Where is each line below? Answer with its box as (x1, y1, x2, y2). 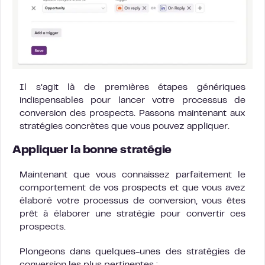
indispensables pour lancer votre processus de (20, 96, 245, 105)
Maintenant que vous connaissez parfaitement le (20, 170, 245, 179)
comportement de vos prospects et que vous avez (20, 183, 245, 192)
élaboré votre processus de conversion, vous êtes (20, 196, 245, 205)
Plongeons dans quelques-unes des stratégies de (20, 247, 245, 256)
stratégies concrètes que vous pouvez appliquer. (20, 122, 230, 131)
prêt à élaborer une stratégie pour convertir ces (20, 209, 245, 218)
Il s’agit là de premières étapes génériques (20, 83, 245, 92)
